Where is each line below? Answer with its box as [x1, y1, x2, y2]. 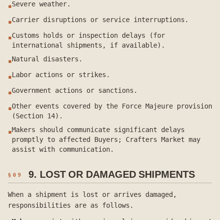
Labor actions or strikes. [12, 71, 110, 79]
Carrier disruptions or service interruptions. [12, 16, 189, 24]
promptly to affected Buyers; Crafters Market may [12, 136, 200, 143]
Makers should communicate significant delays [12, 126, 185, 134]
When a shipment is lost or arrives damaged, [8, 191, 177, 198]
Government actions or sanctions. [12, 86, 137, 94]
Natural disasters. [12, 55, 82, 63]
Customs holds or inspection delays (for [12, 31, 165, 39]
